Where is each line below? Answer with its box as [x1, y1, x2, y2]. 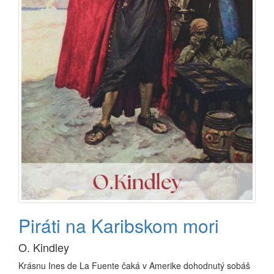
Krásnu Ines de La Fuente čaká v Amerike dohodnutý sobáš [18, 259, 250, 272]
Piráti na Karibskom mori [18, 212, 219, 239]
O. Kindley [18, 239, 69, 255]
